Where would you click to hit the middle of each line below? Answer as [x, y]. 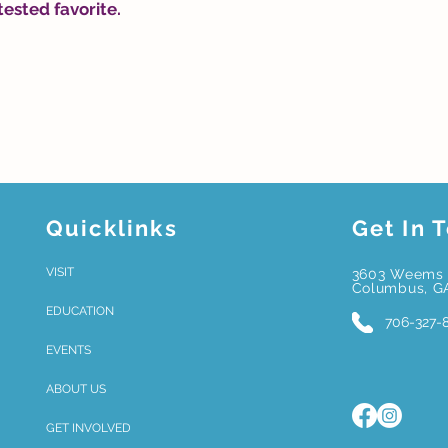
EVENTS [68, 350]
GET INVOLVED [88, 428]
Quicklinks [111, 228]
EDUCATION [79, 311]
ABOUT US [75, 389]
